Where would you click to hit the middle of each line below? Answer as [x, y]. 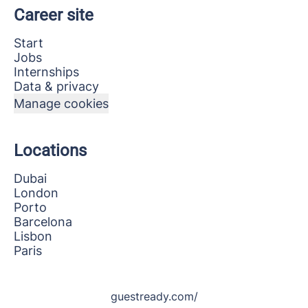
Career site [54, 15]
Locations [50, 151]
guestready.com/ [154, 297]
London [36, 193]
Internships [46, 72]
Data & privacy [56, 87]
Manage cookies [61, 104]
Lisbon [33, 236]
